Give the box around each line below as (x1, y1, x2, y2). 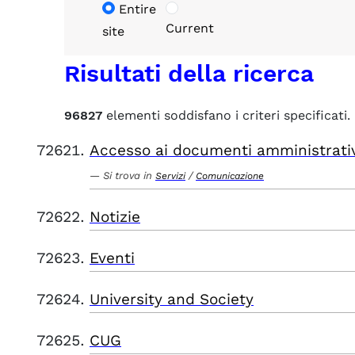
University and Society (90, 290, 254, 308)
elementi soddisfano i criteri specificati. (102, 108, 350, 123)
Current (165, 21, 214, 36)
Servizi (155, 170, 185, 181)
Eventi (90, 249, 135, 267)
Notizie (90, 208, 140, 226)
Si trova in (103, 170, 152, 181)
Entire (119, 2, 156, 17)
